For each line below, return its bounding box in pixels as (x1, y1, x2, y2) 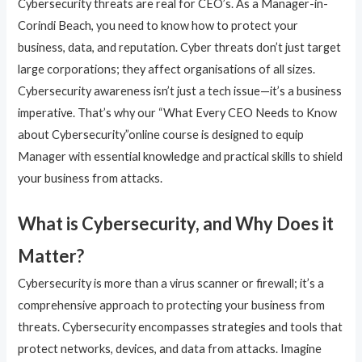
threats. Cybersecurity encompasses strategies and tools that (18, 320, 343, 335)
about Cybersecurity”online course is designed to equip (18, 127, 305, 141)
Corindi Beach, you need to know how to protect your (18, 18, 299, 32)
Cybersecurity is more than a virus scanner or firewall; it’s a (18, 276, 325, 291)
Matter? (18, 245, 85, 267)
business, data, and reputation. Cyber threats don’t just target (18, 40, 342, 54)
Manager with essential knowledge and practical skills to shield (18, 149, 343, 163)
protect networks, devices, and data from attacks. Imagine (18, 342, 322, 356)
